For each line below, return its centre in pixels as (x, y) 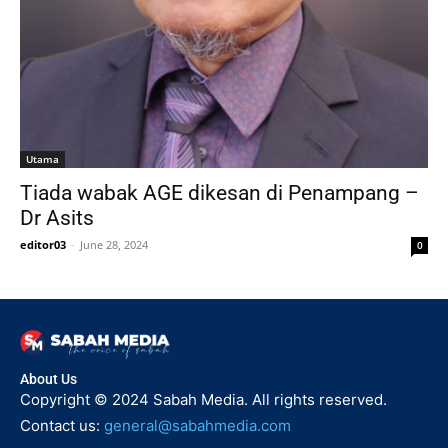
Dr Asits (57, 217)
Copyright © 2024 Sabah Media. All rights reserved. (203, 400)
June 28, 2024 (114, 244)
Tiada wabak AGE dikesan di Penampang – (219, 192)
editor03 (43, 244)
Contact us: (62, 426)
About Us (48, 379)
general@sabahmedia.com (197, 426)
